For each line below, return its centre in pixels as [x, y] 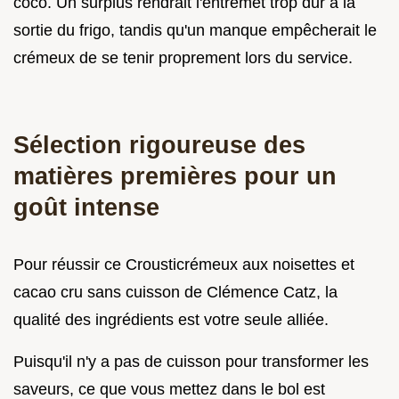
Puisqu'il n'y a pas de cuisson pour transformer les [191, 362]
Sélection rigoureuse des [159, 145]
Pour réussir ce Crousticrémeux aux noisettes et [184, 265]
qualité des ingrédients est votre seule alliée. [171, 320]
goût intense [86, 208]
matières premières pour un [175, 176]
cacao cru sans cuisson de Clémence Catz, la [175, 293]
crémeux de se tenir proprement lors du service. [183, 58]
